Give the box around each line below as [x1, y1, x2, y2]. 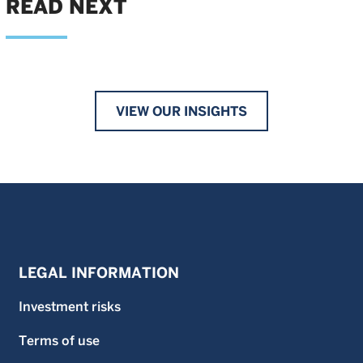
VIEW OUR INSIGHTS [116, 103, 247, 119]
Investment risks [19, 298, 121, 314]
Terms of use [19, 332, 100, 348]
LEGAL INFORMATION [19, 263, 179, 281]
